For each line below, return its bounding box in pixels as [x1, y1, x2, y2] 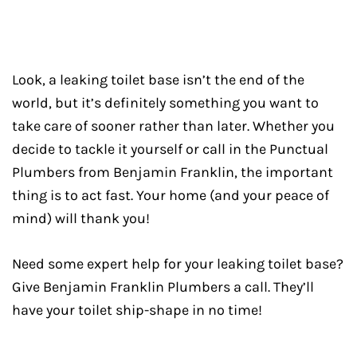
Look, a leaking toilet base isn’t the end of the [12, 71, 304, 89]
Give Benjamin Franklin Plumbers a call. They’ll [12, 278, 314, 296]
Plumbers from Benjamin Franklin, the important [12, 163, 333, 182]
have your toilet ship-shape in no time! [12, 301, 262, 320]
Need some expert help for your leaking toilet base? [12, 255, 343, 273]
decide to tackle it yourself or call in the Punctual [12, 140, 328, 159]
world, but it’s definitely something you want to [12, 94, 319, 112]
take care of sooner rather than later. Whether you [12, 117, 335, 135]
